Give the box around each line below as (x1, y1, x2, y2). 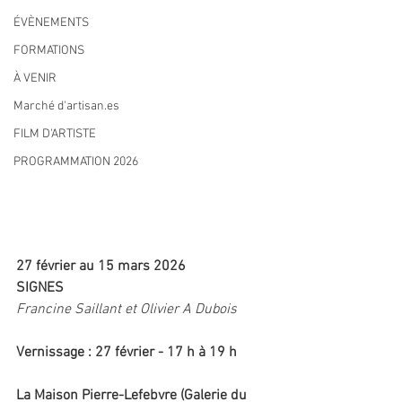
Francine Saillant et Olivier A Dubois (16, 300, 237, 319)
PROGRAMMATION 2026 (13, 154, 138, 170)
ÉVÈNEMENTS (13, 15, 89, 31)
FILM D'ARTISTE (13, 127, 96, 142)
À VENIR (13, 71, 57, 86)
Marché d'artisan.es (13, 99, 119, 114)
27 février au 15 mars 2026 (16, 257, 189, 275)
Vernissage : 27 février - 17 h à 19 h (16, 343, 237, 362)
